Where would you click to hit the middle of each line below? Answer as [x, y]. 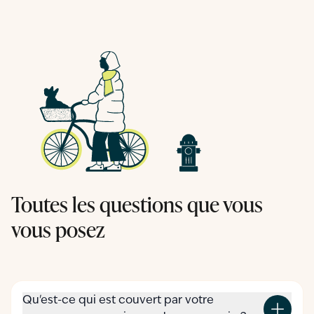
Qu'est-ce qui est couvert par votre [118, 300]
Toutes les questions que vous [137, 204]
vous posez [58, 229]
